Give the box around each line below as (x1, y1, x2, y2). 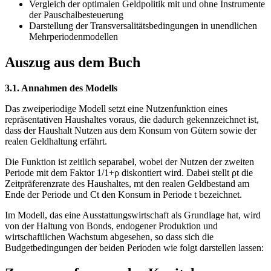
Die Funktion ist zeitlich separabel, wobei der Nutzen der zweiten (5, 157, 254, 168)
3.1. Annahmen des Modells (5, 83, 117, 94)
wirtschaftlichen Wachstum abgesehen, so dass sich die (5, 232, 214, 243)
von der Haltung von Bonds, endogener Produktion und (5, 221, 218, 232)
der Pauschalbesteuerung (29, 10, 123, 21)
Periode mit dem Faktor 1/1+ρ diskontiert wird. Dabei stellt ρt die (5, 168, 253, 178)
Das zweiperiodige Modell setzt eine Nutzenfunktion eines (5, 103, 227, 114)
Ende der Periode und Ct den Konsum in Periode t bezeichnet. (5, 189, 242, 200)
